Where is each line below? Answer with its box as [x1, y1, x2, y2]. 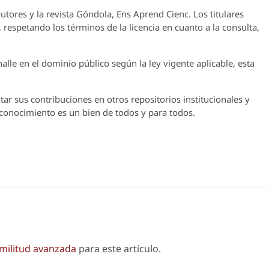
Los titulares [191, 8, 244, 20]
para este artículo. [76, 242, 161, 256]
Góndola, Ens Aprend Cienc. [76, 8, 191, 20]
